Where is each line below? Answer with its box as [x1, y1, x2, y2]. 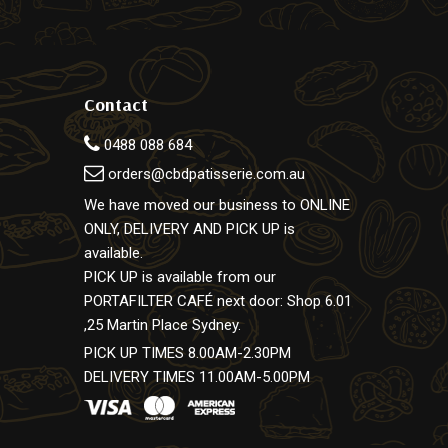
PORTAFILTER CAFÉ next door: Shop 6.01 [84, 292, 353, 310]
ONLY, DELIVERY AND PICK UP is [84, 220, 296, 238]
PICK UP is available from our [84, 268, 277, 286]
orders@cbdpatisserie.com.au [108, 164, 306, 183]
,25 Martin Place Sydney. [84, 316, 242, 334]
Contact [84, 92, 149, 116]
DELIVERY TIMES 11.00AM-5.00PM [84, 368, 311, 386]
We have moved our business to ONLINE [84, 196, 351, 214]
